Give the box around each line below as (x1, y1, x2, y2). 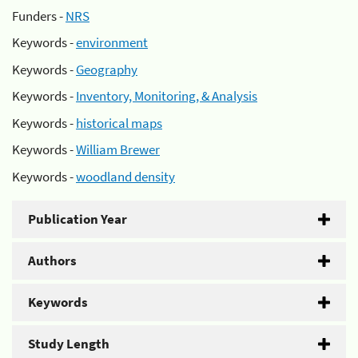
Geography (76, 60, 137, 78)
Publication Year (28, 209, 127, 228)
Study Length (28, 334, 109, 352)
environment (76, 34, 148, 51)
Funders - (12, 6, 66, 25)
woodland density (76, 167, 175, 185)
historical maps (76, 113, 162, 132)
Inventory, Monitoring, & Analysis (76, 87, 257, 105)
